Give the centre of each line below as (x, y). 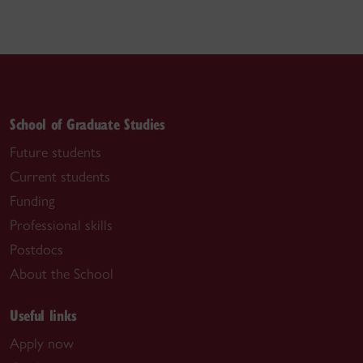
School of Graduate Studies (88, 123)
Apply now (42, 343)
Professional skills (61, 225)
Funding (32, 201)
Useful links (43, 314)
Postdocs (36, 249)
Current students (60, 176)
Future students (56, 152)
